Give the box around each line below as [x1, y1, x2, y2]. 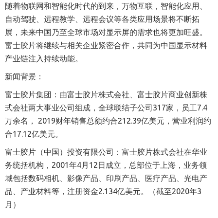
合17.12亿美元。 [5, 129, 63, 138]
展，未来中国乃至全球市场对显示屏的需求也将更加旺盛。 [5, 28, 207, 36]
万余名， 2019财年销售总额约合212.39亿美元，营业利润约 [5, 116, 211, 125]
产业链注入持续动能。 [5, 54, 83, 63]
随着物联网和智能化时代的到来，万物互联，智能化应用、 [5, 1, 207, 10]
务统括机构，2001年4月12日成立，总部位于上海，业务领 [5, 161, 207, 169]
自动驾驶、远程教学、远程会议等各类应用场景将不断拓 [5, 15, 200, 23]
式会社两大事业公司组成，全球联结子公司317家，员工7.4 [5, 103, 207, 112]
